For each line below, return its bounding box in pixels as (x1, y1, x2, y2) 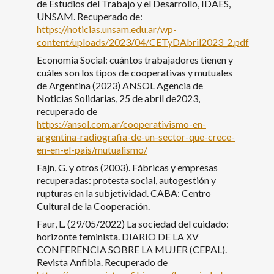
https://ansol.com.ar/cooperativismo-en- (37, 117, 206, 130)
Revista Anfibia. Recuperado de (37, 256, 168, 268)
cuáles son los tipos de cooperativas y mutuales (37, 66, 232, 78)
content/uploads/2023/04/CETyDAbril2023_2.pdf (37, 35, 249, 48)
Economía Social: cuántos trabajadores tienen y (37, 53, 233, 65)
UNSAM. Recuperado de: (37, 10, 143, 22)
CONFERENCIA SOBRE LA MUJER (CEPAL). (37, 243, 227, 255)
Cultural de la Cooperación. (37, 199, 150, 212)
